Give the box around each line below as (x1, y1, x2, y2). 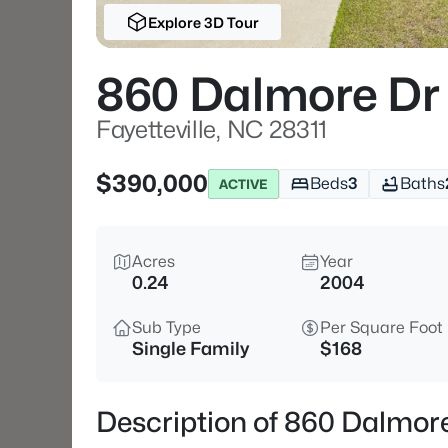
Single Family (132, 338, 249, 359)
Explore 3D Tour (147, 13, 259, 31)
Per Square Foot (320, 318, 443, 337)
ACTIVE (219, 175, 268, 192)
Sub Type (132, 318, 201, 337)
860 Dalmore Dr (96, 67, 440, 122)
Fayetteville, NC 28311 (96, 115, 327, 144)
